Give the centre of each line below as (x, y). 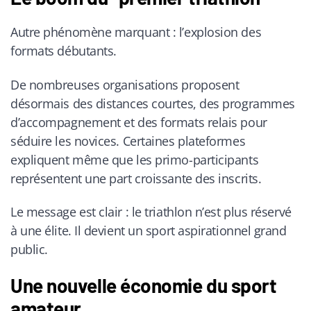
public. (29, 250)
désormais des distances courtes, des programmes (153, 103)
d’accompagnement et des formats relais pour (139, 122)
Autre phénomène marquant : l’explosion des (136, 32)
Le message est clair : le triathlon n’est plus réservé (151, 212)
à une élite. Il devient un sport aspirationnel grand (149, 231)
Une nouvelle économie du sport (144, 286)
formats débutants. (64, 51)
